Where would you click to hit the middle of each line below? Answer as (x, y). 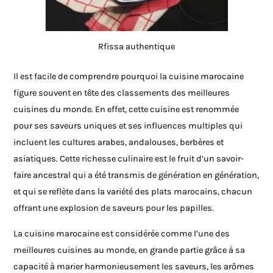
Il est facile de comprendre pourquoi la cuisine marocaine (129, 77)
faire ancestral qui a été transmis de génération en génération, (136, 175)
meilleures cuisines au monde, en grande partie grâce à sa (129, 250)
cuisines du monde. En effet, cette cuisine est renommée (126, 110)
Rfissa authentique (136, 47)
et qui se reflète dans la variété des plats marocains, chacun (133, 192)
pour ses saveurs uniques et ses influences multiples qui (128, 126)
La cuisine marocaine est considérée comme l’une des (122, 233)
